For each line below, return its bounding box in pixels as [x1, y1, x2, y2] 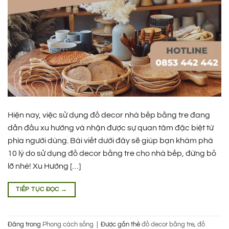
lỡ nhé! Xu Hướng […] [8, 162, 81, 171]
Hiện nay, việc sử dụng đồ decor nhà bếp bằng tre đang [8, 111, 210, 120]
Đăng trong [8, 221, 42, 228]
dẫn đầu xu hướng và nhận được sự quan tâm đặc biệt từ [8, 124, 214, 132]
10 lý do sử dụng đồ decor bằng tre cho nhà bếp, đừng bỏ [8, 149, 216, 158]
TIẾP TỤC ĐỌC [16, 186, 61, 193]
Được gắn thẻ [101, 221, 142, 228]
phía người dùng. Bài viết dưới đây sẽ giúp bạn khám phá [8, 136, 213, 145]
